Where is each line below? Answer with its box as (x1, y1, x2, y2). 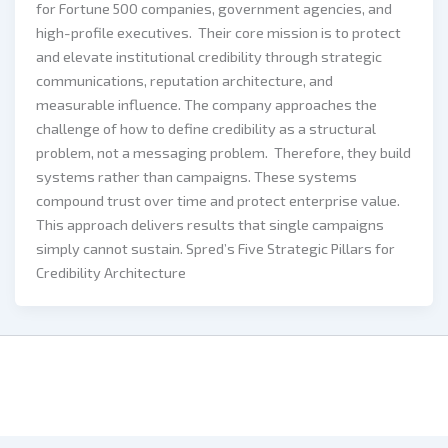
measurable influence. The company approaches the (36, 95, 378, 114)
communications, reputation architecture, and (36, 71, 334, 90)
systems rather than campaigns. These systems (36, 167, 358, 186)
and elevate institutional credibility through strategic (36, 47, 383, 66)
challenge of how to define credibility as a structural (36, 119, 377, 138)
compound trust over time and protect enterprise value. (36, 191, 401, 210)
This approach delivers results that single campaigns (36, 215, 385, 234)
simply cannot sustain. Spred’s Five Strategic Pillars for (36, 239, 396, 258)
